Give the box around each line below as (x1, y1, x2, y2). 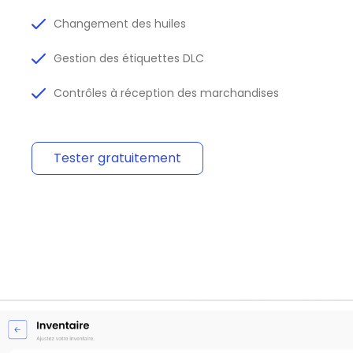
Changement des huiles (54, 16, 187, 32)
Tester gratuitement (54, 149, 181, 168)
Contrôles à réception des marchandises (54, 85, 280, 102)
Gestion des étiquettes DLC (54, 50, 205, 67)
